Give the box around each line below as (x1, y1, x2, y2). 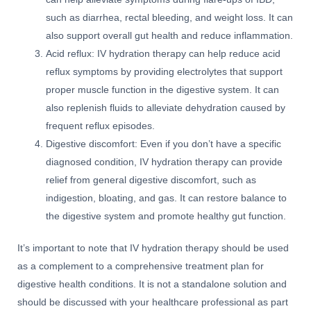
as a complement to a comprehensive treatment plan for (17, 261, 264, 272)
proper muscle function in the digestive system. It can (46, 84, 280, 95)
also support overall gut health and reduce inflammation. (46, 30, 294, 41)
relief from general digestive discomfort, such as (46, 174, 257, 185)
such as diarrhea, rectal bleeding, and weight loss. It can (46, 12, 294, 23)
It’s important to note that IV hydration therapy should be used (17, 243, 289, 254)
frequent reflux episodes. (46, 120, 155, 131)
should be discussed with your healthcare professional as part (17, 297, 288, 308)
